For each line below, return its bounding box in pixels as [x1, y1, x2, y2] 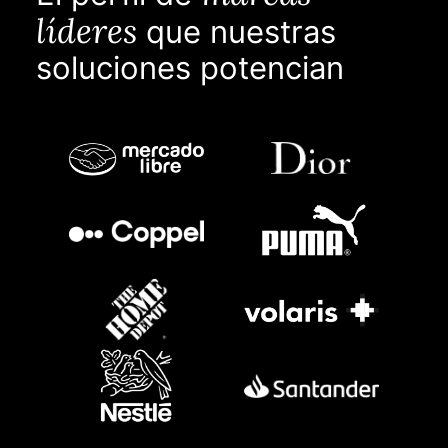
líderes [36, 8, 137, 52]
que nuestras [146, 12, 336, 51]
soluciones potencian [36, 48, 344, 87]
